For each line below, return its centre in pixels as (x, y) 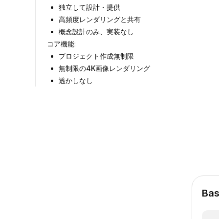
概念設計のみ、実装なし (96, 32)
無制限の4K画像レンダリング (104, 68)
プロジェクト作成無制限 (96, 56)
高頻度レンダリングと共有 (100, 19)
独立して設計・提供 (89, 7)
